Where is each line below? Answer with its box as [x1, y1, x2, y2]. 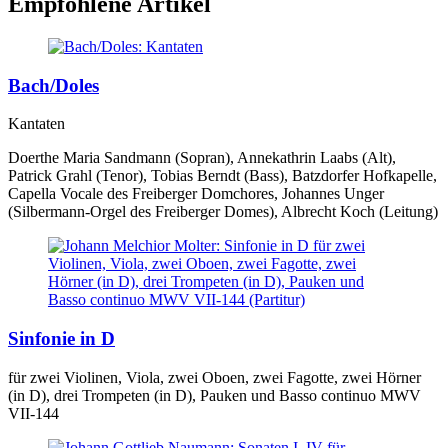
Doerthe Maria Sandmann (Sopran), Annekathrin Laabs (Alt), [8, 149, 396, 167]
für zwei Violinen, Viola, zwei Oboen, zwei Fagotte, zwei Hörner [8, 368, 421, 386]
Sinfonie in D [8, 328, 115, 350]
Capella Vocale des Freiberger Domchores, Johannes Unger [8, 185, 384, 203]
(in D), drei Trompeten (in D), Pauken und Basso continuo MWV [8, 386, 421, 404]
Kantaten [8, 115, 65, 133]
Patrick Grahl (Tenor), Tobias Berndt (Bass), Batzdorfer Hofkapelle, [8, 167, 437, 185]
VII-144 [8, 404, 59, 422]
